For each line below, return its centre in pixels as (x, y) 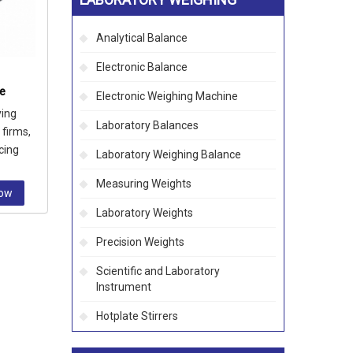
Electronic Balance (142, 67)
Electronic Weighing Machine (167, 96)
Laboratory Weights (145, 213)
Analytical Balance (142, 38)
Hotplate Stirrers (137, 316)
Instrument (124, 287)
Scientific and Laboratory (158, 271)
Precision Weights (140, 242)
